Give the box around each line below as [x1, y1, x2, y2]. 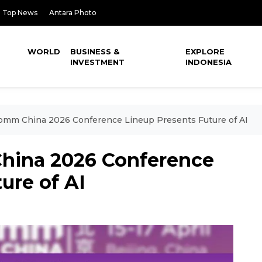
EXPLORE [185, 47, 225, 56]
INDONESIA [185, 57, 232, 67]
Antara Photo [49, 8, 96, 17]
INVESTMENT [70, 57, 125, 67]
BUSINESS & [70, 47, 120, 56]
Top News [2, 8, 37, 17]
